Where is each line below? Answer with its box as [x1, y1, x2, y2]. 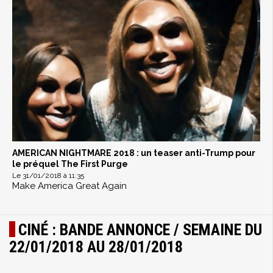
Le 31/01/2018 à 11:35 [12, 171, 84, 180]
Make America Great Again [12, 180, 127, 192]
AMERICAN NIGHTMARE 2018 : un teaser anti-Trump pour [12, 148, 255, 158]
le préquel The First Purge [12, 159, 128, 169]
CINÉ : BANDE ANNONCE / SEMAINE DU [18, 221, 262, 239]
